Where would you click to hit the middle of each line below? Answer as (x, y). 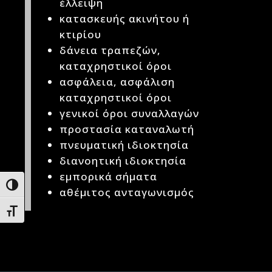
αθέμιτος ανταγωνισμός (127, 192)
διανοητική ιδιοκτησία (123, 161)
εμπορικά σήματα (109, 176)
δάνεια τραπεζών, (110, 50)
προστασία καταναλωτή (127, 129)
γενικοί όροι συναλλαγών (130, 113)
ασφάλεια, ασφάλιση (117, 82)
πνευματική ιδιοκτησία (124, 145)
